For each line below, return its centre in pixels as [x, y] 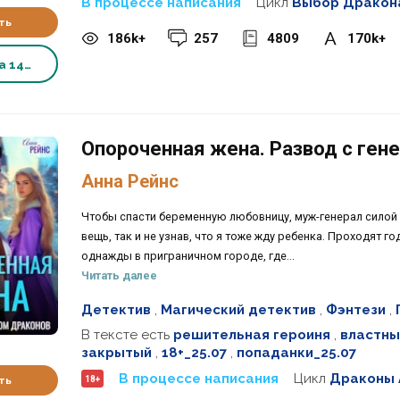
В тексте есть [127, 335]
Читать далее [119, 275]
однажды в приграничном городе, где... [187, 255]
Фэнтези [355, 309]
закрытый [116, 353]
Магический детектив [238, 309]
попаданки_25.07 [296, 353]
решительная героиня [251, 335]
